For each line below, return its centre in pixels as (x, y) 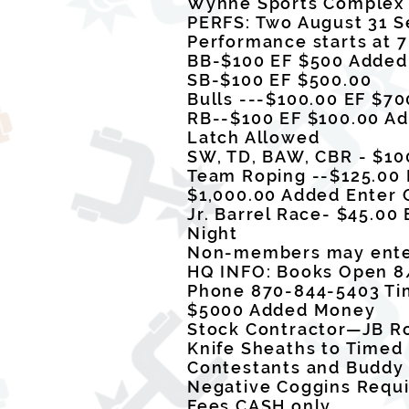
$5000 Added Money (282, 310)
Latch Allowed (254, 137)
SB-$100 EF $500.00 (280, 80)
